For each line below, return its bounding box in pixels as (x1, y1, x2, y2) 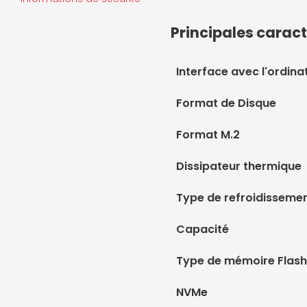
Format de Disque (176, 95, 276, 111)
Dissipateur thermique (176, 158, 302, 174)
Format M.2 (176, 126, 240, 143)
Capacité (176, 221, 229, 237)
